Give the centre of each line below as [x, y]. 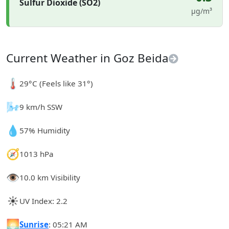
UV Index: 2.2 [43, 201]
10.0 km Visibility [50, 177]
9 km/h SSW [41, 107]
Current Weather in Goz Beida [87, 58]
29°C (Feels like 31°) [56, 83]
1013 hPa [37, 154]
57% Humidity [45, 130]
